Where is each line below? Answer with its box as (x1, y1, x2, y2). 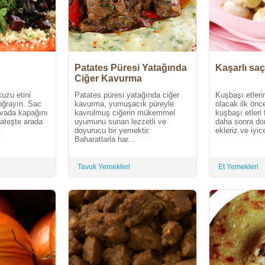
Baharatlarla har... (75, 134, 135, 144)
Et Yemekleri (218, 162, 258, 171)
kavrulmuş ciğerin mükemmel (75, 108, 175, 117)
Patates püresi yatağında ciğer (75, 90, 179, 99)
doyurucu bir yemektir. (75, 125, 150, 135)
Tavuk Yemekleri (77, 162, 130, 171)
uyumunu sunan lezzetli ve (75, 117, 166, 126)
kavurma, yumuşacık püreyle (75, 99, 174, 108)
